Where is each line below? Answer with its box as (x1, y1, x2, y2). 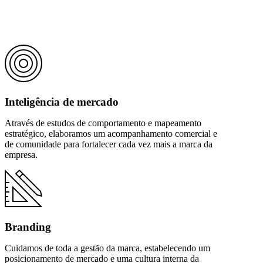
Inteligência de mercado (5, 95, 119, 108)
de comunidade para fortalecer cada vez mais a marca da (5, 139, 213, 149)
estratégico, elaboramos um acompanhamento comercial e (5, 128, 217, 139)
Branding (5, 220, 51, 233)
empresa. (5, 149, 38, 160)
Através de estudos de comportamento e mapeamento (5, 117, 201, 128)
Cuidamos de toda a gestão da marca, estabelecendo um (5, 242, 210, 253)
